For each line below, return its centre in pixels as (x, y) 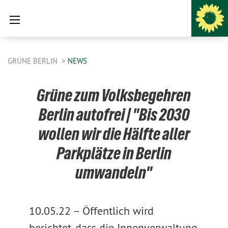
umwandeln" (114, 173)
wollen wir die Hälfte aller (114, 134)
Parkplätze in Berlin (114, 153)
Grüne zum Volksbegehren (114, 95)
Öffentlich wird (118, 211)
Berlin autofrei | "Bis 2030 (114, 115)
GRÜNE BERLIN (34, 61)
